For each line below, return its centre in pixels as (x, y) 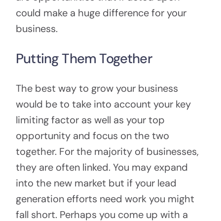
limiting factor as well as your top (90, 120)
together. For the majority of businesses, (107, 152)
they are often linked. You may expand (102, 167)
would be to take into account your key (103, 104)
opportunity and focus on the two (92, 136)
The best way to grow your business (97, 89)
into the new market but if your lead (96, 183)
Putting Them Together (84, 58)
